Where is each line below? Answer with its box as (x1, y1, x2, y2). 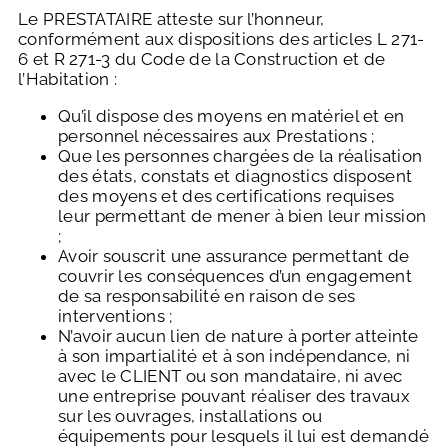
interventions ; (58, 306, 173, 327)
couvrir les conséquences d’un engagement (58, 266, 412, 287)
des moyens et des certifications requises (58, 186, 395, 207)
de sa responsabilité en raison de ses (58, 286, 356, 307)
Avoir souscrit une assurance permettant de (58, 246, 410, 267)
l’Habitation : (18, 69, 118, 90)
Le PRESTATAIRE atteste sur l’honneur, (18, 9, 325, 30)
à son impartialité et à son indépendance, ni (58, 346, 411, 367)
